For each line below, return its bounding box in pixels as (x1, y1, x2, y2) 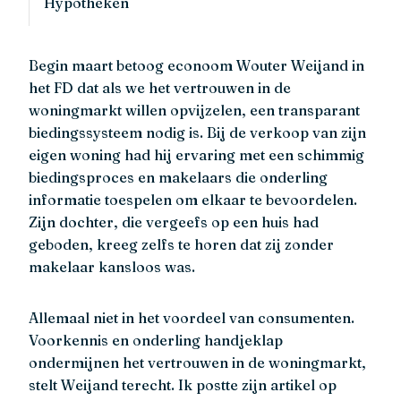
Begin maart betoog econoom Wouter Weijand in (29, 55, 364, 74)
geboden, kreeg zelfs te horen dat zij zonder (29, 235, 334, 253)
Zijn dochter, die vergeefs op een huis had (29, 212, 319, 231)
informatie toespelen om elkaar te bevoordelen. (29, 190, 357, 209)
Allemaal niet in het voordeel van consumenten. (29, 308, 354, 327)
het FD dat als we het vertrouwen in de (29, 78, 291, 97)
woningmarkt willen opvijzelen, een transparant (29, 100, 360, 119)
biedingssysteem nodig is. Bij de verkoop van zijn (29, 123, 366, 141)
